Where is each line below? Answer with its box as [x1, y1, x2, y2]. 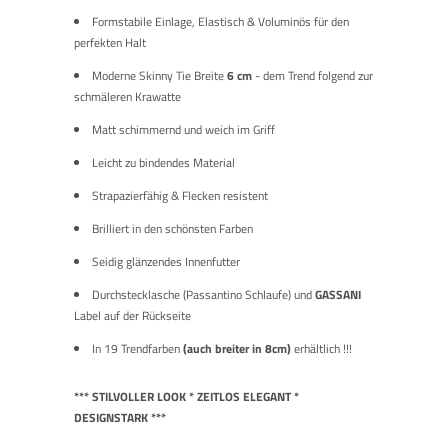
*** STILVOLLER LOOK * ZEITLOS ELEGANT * [74, 386, 299, 406]
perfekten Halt [74, 32, 146, 52]
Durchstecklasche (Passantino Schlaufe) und [92, 284, 315, 304]
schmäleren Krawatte [74, 86, 181, 106]
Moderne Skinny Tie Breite [92, 65, 227, 85]
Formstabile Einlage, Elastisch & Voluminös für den [92, 11, 349, 31]
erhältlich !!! [294, 338, 352, 358]
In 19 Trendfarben [92, 338, 180, 358]
